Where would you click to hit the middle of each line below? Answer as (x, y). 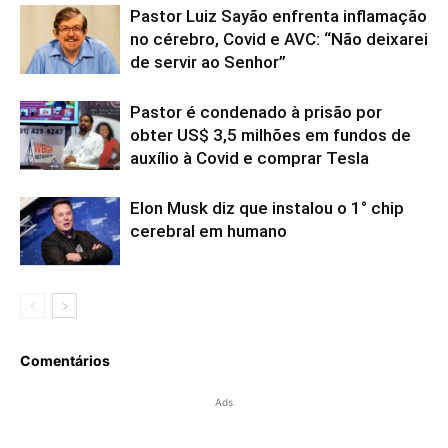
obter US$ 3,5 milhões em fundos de (270, 135)
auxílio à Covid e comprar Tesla (249, 158)
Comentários (65, 361)
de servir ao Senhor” (208, 62)
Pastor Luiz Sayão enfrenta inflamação (278, 16)
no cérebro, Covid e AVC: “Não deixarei (279, 39)
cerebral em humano (208, 231)
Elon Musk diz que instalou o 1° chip (267, 208)
